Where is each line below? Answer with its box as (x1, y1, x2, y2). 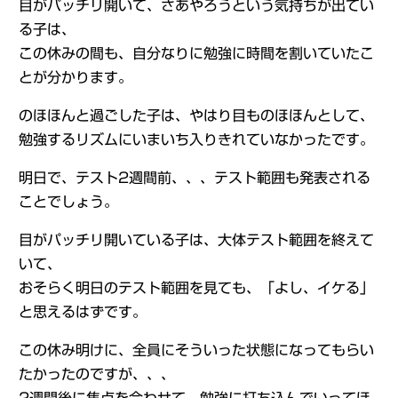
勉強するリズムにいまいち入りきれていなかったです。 (18, 132, 374, 147)
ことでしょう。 (18, 195, 118, 209)
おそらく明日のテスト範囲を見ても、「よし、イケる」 (18, 281, 374, 295)
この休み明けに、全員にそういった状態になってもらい (18, 343, 374, 357)
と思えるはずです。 (18, 305, 147, 319)
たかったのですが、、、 (18, 367, 175, 381)
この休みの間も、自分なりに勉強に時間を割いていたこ (18, 46, 374, 60)
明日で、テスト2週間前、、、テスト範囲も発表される (18, 171, 370, 185)
